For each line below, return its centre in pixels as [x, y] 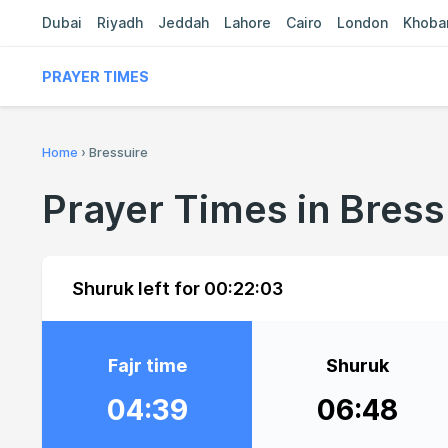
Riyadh [120, 22]
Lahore [247, 22]
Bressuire [118, 152]
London [362, 22]
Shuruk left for [138, 288]
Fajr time [147, 365]
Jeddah [183, 22]
